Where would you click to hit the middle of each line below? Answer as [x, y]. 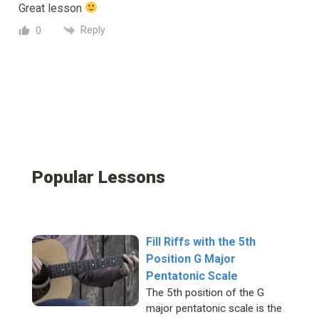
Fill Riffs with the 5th [201, 241]
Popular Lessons [99, 177]
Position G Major [191, 258]
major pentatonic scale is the [214, 308]
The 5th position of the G [205, 292]
